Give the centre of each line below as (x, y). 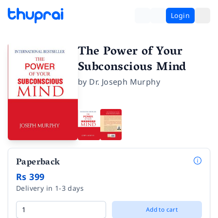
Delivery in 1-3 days (50, 188)
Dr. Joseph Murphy (125, 82)
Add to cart (162, 210)
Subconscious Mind (132, 68)
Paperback (38, 163)
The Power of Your (130, 52)
